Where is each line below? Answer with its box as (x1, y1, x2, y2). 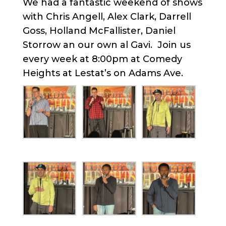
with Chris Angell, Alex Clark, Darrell (22, 11, 191, 22)
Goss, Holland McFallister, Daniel (22, 25, 176, 36)
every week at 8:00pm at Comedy (22, 53, 182, 65)
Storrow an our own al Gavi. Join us (22, 39, 191, 50)
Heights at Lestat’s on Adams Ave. (22, 67, 183, 79)
